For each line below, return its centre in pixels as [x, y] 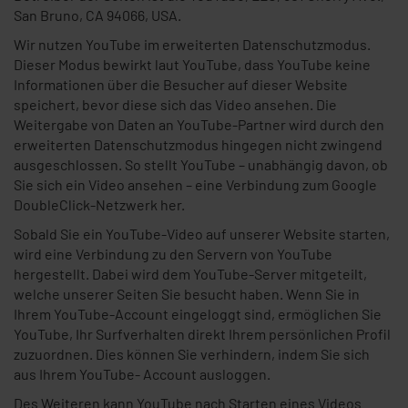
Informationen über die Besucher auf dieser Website [181, 84]
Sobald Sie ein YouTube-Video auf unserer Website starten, [202, 234]
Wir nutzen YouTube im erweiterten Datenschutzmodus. [192, 44]
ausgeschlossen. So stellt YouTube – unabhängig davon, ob [201, 164]
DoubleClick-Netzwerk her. [99, 204]
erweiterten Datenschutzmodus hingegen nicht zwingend [198, 144]
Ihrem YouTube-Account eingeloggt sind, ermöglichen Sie [198, 314]
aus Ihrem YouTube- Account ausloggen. [142, 374]
